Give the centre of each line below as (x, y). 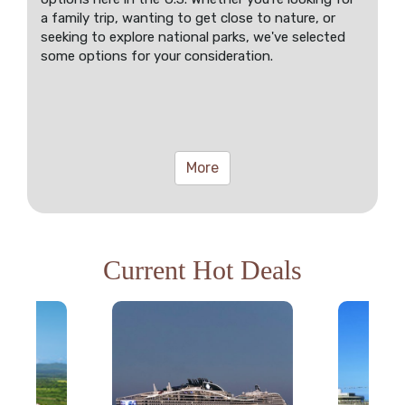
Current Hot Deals (202, 269)
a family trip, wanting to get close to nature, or (188, 18)
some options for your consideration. (157, 56)
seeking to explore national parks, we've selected (193, 37)
